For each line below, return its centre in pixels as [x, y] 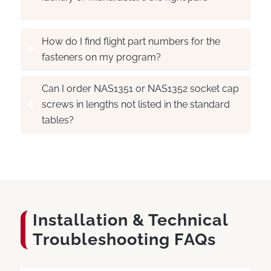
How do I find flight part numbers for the [131, 42]
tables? [57, 120]
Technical [186, 220]
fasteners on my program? [101, 57]
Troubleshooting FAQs [124, 240]
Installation [82, 220]
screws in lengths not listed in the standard [135, 105]
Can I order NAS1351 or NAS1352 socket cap [140, 89]
